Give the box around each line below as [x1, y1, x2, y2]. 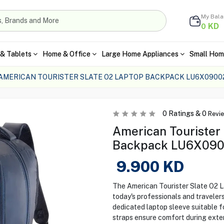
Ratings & [166, 109, 202, 117]
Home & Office [42, 49, 90, 58]
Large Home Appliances [101, 49, 178, 58]
